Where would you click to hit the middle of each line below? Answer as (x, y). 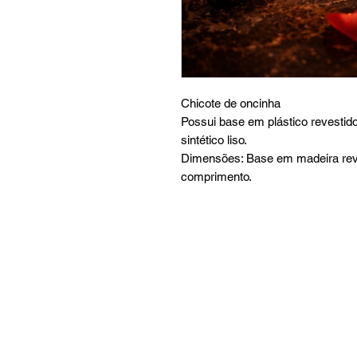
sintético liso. (214, 140)
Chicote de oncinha (231, 104)
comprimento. (216, 177)
